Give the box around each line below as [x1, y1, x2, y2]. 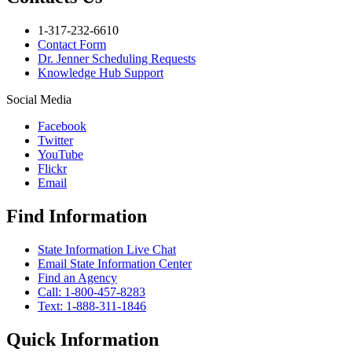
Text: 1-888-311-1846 [38, 299, 146, 313]
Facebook [38, 119, 86, 133]
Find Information [6, 205, 147, 226]
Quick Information [6, 328, 159, 350]
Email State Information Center [38, 256, 192, 270]
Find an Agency [38, 270, 117, 284]
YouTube [38, 147, 83, 161]
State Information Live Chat [38, 242, 176, 256]
